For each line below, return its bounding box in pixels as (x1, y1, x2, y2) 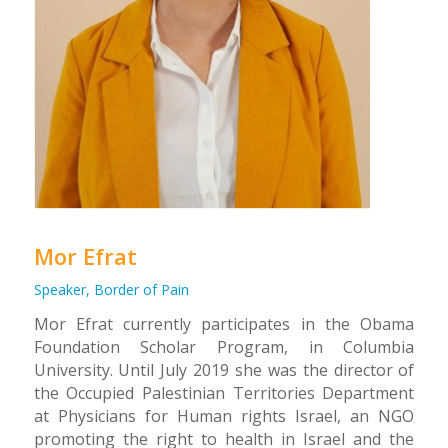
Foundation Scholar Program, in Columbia (33, 335, 415, 358)
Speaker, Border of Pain (33, 279, 189, 299)
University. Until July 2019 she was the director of (33, 358, 415, 381)
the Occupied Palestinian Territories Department (33, 381, 415, 404)
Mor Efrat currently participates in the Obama (33, 312, 415, 335)
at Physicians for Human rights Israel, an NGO (33, 404, 415, 427)
